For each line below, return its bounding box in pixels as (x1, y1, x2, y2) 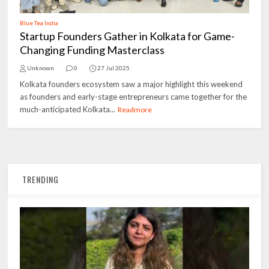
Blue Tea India (20, 19, 59, 26)
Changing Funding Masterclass (20, 43, 165, 56)
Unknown (27, 64, 55, 71)
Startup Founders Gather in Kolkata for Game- (20, 29, 235, 43)
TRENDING (20, 173, 59, 186)
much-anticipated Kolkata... (20, 104, 116, 114)
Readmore (118, 105, 153, 114)
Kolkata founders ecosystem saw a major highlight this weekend (20, 79, 243, 89)
